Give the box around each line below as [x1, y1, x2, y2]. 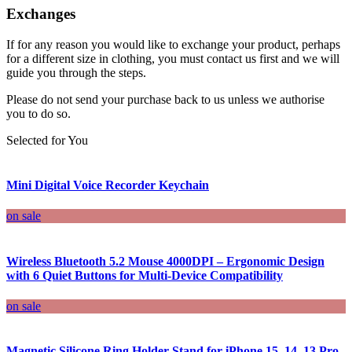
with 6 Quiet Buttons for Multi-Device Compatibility [6, 268, 283, 282]
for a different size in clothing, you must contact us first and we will [6, 51, 339, 65]
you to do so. [6, 106, 71, 120]
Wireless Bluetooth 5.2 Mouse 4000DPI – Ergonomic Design [6, 254, 324, 268]
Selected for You [6, 133, 88, 147]
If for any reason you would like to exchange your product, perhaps [6, 37, 340, 51]
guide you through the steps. [6, 65, 146, 79]
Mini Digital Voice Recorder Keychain [6, 178, 209, 192]
